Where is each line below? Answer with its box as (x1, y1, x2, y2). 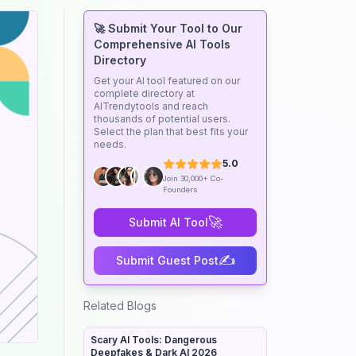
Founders (162, 185, 198, 194)
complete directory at (94, 87, 195, 99)
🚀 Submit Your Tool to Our (94, 21, 242, 35)
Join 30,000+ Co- (162, 174, 223, 183)
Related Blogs (83, 299, 157, 312)
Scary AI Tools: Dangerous (91, 334, 217, 346)
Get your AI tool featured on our (94, 75, 240, 87)
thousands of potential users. (94, 113, 230, 125)
